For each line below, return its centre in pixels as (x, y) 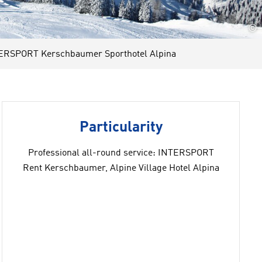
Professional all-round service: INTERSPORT (121, 153)
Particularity (121, 128)
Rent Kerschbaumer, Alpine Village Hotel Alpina (121, 168)
